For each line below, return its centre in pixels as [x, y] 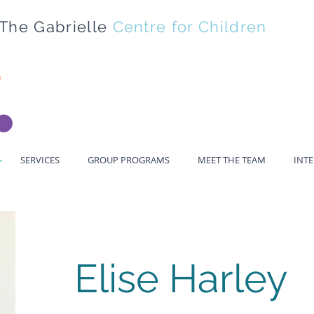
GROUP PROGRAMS [129, 160]
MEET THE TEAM [232, 160]
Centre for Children [190, 27]
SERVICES [40, 160]
